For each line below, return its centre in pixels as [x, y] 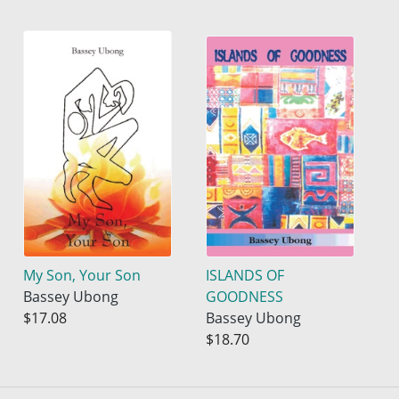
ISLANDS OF [245, 275]
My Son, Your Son [82, 275]
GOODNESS [245, 296]
